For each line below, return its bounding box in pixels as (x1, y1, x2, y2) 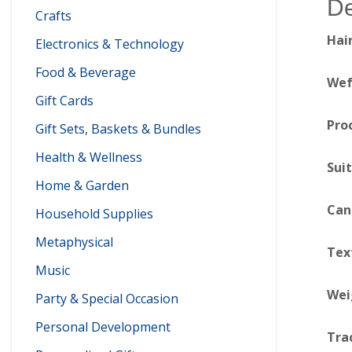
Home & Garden (35, 177, 129, 194)
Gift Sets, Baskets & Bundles (35, 120, 201, 137)
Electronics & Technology (35, 35, 184, 53)
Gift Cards (35, 92, 93, 109)
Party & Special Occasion (35, 290, 178, 307)
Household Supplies (35, 205, 153, 222)
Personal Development (35, 318, 170, 335)
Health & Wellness (35, 148, 142, 166)
